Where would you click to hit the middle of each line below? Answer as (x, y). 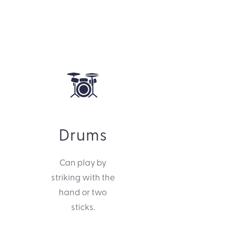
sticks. (83, 207)
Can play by (83, 162)
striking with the (83, 177)
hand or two (83, 192)
